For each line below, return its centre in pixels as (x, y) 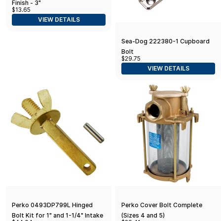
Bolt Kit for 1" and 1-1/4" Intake (57, 215)
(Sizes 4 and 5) (143, 215)
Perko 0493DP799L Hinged (52, 205)
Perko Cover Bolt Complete (162, 205)
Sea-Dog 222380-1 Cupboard (166, 41)
